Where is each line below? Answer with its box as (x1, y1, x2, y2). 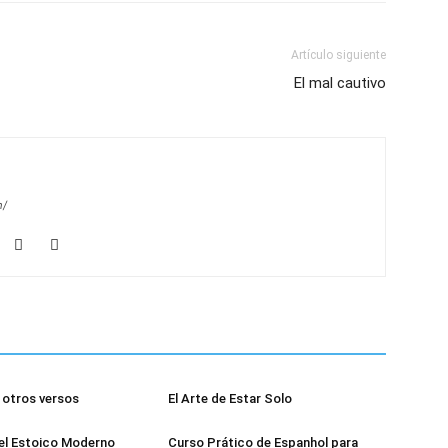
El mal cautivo (294, 74, 386, 93)
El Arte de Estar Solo (168, 391, 292, 407)
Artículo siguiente (291, 48, 386, 63)
